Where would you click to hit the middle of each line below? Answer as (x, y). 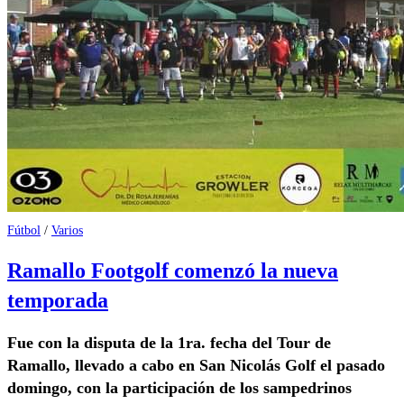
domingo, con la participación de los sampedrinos (179, 388)
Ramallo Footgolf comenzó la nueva (173, 271)
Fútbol (24, 230)
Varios (67, 230)
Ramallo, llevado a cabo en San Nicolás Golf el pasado (196, 366)
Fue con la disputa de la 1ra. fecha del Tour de (169, 343)
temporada (58, 301)
